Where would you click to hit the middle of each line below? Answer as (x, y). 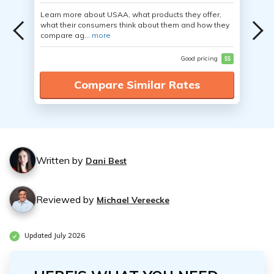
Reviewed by (66, 199)
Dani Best (106, 161)
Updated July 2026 (54, 236)
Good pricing (200, 58)
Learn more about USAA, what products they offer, (131, 14)
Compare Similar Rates (137, 85)
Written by (61, 160)
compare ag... (66, 35)
